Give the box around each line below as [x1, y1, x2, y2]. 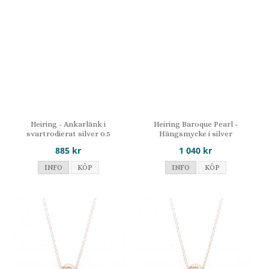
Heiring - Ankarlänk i [31, 119, 106, 128]
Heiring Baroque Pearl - [153, 119, 238, 128]
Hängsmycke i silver [159, 128, 232, 138]
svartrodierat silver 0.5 [26, 128, 110, 138]
